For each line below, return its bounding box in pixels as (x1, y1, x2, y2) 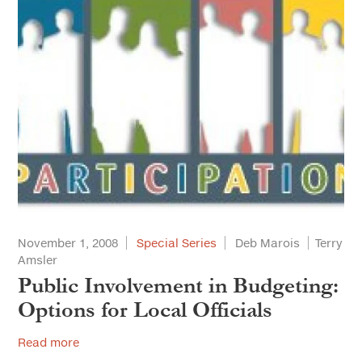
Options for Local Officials (18, 297, 272, 323)
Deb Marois (235, 236, 300, 250)
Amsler (18, 253, 57, 267)
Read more (18, 335, 79, 350)
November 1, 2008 (18, 236, 118, 250)
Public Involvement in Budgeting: (18, 273, 339, 299)
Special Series (137, 236, 217, 250)
